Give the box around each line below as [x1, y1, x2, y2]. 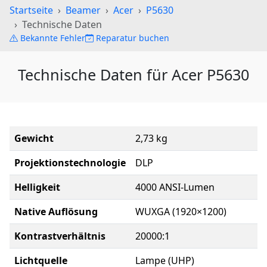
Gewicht [14, 132, 54, 145]
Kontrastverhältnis [14, 229, 105, 243]
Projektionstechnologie [14, 156, 126, 169]
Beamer [66, 4, 101, 17]
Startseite [10, 4, 53, 17]
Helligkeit [14, 181, 60, 194]
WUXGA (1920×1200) [135, 205, 226, 218]
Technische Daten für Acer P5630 [18, 64, 249, 85]
